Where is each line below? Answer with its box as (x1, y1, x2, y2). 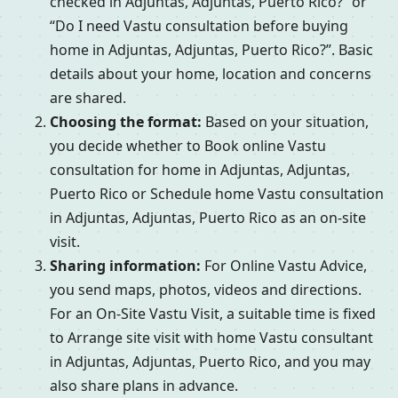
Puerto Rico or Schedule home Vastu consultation (50, 184, 384, 204)
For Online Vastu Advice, (201, 256, 367, 276)
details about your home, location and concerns (50, 64, 371, 84)
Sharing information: (50, 256, 201, 276)
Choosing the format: (50, 112, 202, 132)
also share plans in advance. (50, 376, 238, 396)
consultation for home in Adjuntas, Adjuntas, (50, 160, 350, 180)
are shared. (50, 88, 126, 108)
